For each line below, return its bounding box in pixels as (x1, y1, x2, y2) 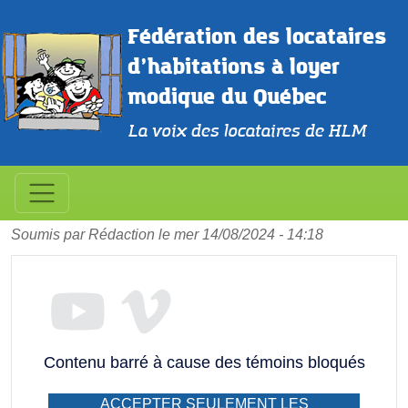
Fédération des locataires (127, 23, 393, 51)
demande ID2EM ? (11, 162, 230, 197)
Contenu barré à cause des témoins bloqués (43, 352, 365, 372)
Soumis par (11, 226, 88, 242)
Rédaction (88, 226, 155, 242)
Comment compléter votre (11, 133, 324, 168)
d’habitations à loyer (127, 53, 346, 81)
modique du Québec (127, 83, 327, 111)
